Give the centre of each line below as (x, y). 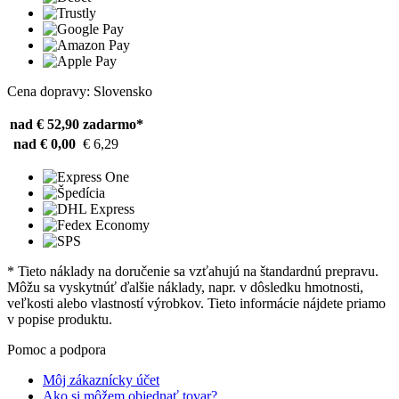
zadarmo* (113, 124)
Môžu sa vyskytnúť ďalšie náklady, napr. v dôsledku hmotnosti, (185, 287)
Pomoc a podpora (57, 349)
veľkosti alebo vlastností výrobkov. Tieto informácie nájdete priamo (196, 303)
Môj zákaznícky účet (101, 379)
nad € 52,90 (45, 124)
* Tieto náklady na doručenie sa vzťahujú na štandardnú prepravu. (193, 271)
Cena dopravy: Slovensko (80, 91)
